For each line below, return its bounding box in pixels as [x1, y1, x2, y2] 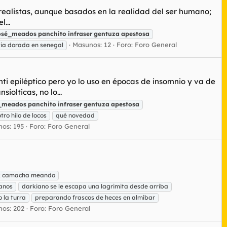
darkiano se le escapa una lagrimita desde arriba [22, 182, 168, 190]
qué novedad [56, 111, 95, 120]
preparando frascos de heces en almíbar [35, 193, 155, 201]
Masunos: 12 [72, 41, 111, 49]
